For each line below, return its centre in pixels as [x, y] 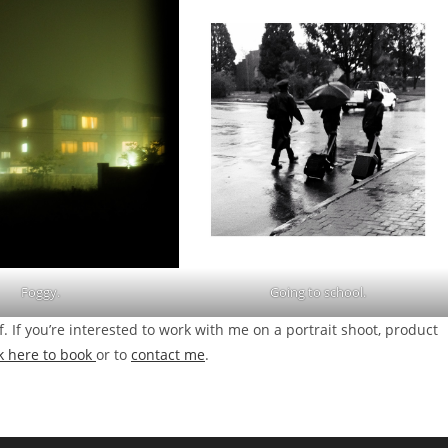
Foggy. [40, 292]
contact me [168, 355]
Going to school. [318, 292]
